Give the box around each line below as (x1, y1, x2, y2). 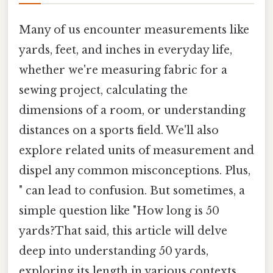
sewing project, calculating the (19, 83, 188, 97)
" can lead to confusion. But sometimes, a (19, 183, 245, 197)
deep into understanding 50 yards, (19, 244, 208, 258)
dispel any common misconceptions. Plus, (19, 163, 250, 177)
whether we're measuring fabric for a (19, 63, 227, 77)
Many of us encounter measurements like (19, 23, 249, 37)
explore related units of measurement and (19, 143, 254, 157)
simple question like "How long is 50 (19, 204, 219, 218)
